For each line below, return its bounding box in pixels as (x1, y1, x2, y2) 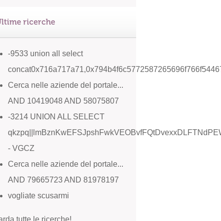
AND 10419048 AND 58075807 (8, 97, 119, 105)
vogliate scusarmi (8, 191, 69, 200)
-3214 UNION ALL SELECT (8, 112, 105, 121)
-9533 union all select (8, 49, 83, 58)
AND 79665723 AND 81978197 (8, 176, 119, 184)
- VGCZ (8, 144, 35, 152)
